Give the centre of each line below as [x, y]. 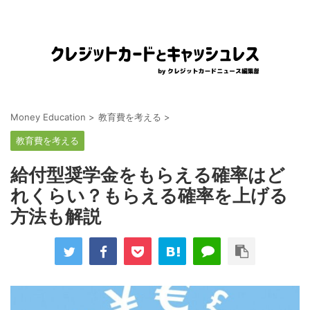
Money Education [48, 117]
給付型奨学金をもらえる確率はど [148, 175]
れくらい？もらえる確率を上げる [149, 195]
